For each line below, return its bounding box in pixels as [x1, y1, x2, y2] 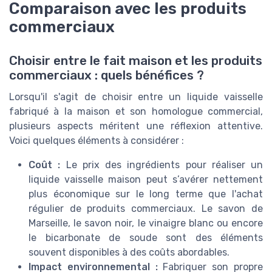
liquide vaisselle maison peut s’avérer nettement [29, 173, 263, 185]
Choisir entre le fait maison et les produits [9, 53, 262, 68]
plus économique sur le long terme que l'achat [29, 188, 263, 200]
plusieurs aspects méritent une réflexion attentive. [9, 120, 263, 132]
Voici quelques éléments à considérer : [9, 134, 184, 146]
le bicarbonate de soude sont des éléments [29, 231, 263, 243]
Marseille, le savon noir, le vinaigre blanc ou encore [29, 217, 263, 229]
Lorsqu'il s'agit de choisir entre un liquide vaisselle [9, 90, 263, 103]
